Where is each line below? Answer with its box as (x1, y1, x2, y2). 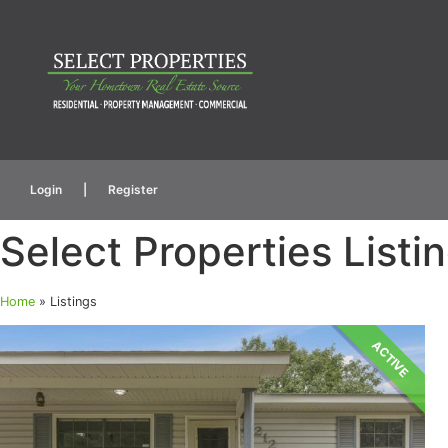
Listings (50, 294, 97, 309)
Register (108, 182, 158, 197)
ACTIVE (369, 337, 412, 381)
